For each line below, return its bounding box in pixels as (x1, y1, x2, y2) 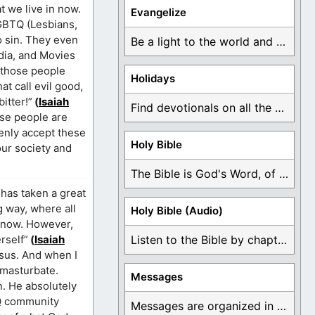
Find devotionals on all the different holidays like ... (275, 101, 284, 115)
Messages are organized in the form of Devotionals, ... (277, 299, 286, 314)
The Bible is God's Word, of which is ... (279, 167, 288, 181)
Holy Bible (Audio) (131, 204, 223, 218)
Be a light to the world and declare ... (276, 34, 285, 49)
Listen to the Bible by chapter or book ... (278, 233, 287, 247)
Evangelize (131, 6, 186, 20)
